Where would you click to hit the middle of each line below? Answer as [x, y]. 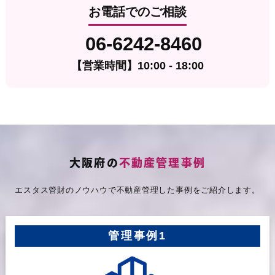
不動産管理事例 [162, 162]
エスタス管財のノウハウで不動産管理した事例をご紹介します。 [137, 190]
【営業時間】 [104, 66]
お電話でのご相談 [137, 12]
